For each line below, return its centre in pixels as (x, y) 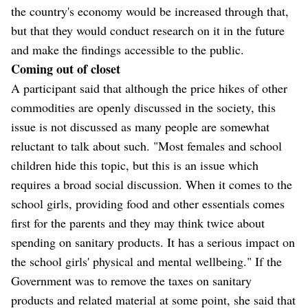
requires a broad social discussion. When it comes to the (152, 185)
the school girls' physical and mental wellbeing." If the (146, 262)
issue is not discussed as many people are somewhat (140, 127)
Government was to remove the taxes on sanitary (131, 281)
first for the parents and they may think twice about (138, 223)
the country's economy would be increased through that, (150, 11)
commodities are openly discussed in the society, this (143, 108)
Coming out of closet (66, 69)
